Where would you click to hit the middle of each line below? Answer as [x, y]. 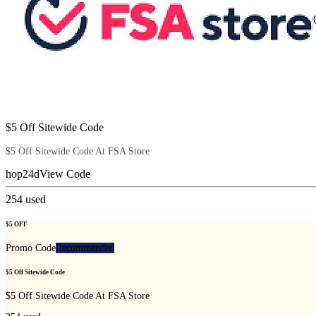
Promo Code [31, 248]
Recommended [85, 248]
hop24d [23, 174]
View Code [65, 174]
